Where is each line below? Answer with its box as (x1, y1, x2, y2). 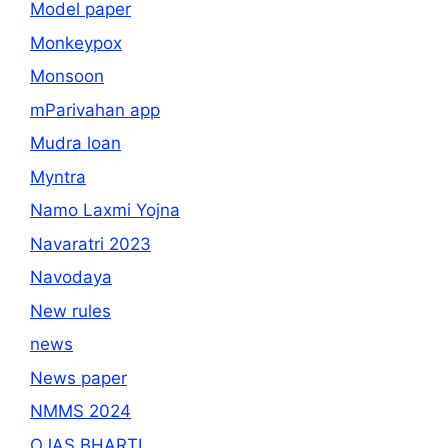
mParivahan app (30, 99, 160, 120)
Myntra (30, 166, 86, 187)
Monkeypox (30, 32, 122, 53)
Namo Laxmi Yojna (30, 200, 180, 220)
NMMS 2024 (30, 401, 131, 421)
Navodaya (30, 267, 112, 287)
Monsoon (30, 66, 104, 86)
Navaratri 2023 (30, 233, 151, 254)
